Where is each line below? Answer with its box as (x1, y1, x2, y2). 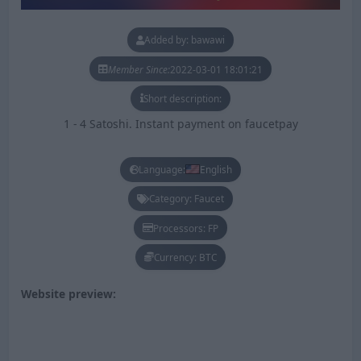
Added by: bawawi (144, 33, 225, 47)
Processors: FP (153, 221, 218, 234)
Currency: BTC (154, 250, 217, 263)
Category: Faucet (149, 192, 224, 205)
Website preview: (20, 286, 116, 302)
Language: (138, 163, 185, 176)
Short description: (143, 91, 222, 105)
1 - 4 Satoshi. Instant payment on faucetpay (63, 115, 298, 131)
